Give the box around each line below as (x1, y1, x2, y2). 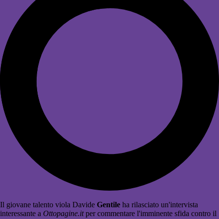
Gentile (97, 200, 120, 209)
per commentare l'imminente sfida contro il (84, 209, 217, 218)
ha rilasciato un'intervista (120, 200, 198, 209)
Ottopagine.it (43, 209, 84, 218)
